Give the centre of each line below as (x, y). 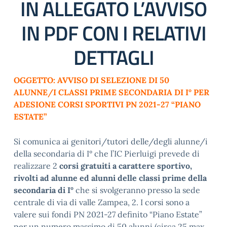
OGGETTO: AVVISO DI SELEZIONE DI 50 (91, 80)
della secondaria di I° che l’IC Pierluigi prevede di (107, 154)
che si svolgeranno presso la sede (137, 190)
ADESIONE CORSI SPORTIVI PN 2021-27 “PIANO (107, 104)
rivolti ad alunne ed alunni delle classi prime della (110, 178)
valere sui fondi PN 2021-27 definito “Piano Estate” (108, 214)
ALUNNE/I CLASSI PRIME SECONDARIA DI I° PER (111, 92)
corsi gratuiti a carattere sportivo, (126, 166)
